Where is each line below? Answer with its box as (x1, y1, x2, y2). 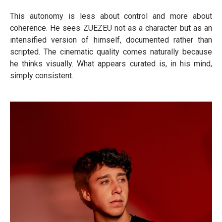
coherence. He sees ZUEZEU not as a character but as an (10, 23, 212, 33)
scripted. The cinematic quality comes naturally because (10, 47, 212, 56)
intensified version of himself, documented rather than (10, 35, 212, 45)
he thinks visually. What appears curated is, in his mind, (10, 59, 212, 68)
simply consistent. (10, 71, 73, 80)
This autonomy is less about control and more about (10, 11, 212, 21)
